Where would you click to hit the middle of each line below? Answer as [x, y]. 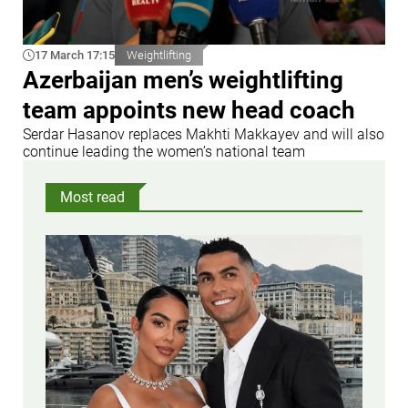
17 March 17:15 [75, 55]
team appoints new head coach [189, 110]
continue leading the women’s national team [164, 151]
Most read [92, 197]
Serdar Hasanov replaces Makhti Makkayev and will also [204, 134]
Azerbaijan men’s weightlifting [183, 80]
